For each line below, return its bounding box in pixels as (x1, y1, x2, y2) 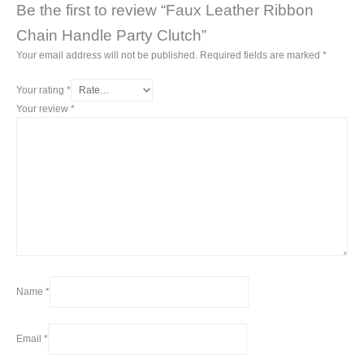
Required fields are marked (200, 49, 323, 61)
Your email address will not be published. (16, 49, 197, 61)
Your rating (16, 84, 67, 96)
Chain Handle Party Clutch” (16, 26, 206, 44)
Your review (16, 102, 71, 115)
